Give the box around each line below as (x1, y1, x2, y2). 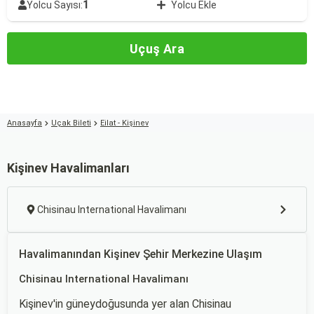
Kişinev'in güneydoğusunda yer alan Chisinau (19, 297, 231, 310)
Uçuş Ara (129, 41, 185, 56)
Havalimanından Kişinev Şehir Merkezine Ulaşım (19, 247, 262, 261)
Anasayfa (7, 118, 42, 128)
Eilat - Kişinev (100, 118, 149, 128)
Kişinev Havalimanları (7, 161, 130, 175)
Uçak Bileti (51, 118, 91, 128)
